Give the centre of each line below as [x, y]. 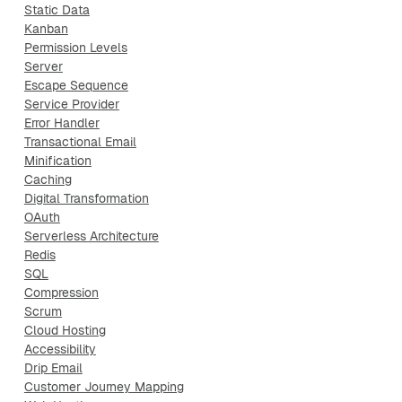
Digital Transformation [86, 198]
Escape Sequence [76, 85]
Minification [57, 161]
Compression [61, 293]
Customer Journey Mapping [104, 387]
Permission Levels [75, 48]
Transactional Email [80, 142]
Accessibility [60, 349]
